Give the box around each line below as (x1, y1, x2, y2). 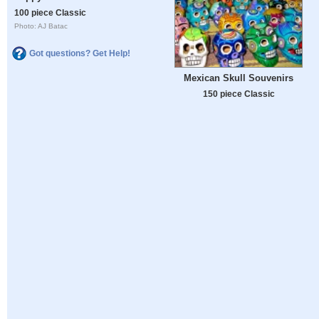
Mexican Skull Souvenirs (184, 73, 293, 84)
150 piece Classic (202, 89, 275, 99)
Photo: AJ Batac (14, 22, 68, 31)
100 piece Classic (14, 8, 87, 18)
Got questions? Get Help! (29, 48, 130, 58)
